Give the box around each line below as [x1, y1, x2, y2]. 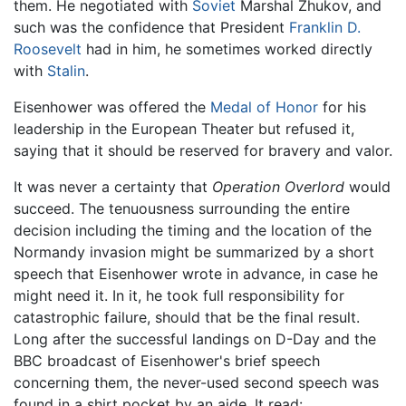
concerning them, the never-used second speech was [14, 372, 379, 391]
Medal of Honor [210, 97, 318, 116]
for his [318, 97, 366, 116]
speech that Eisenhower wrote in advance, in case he [14, 264, 378, 283]
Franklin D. [289, 17, 361, 36]
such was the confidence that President [14, 17, 289, 36]
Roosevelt [14, 39, 82, 58]
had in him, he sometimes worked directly [82, 39, 372, 58]
